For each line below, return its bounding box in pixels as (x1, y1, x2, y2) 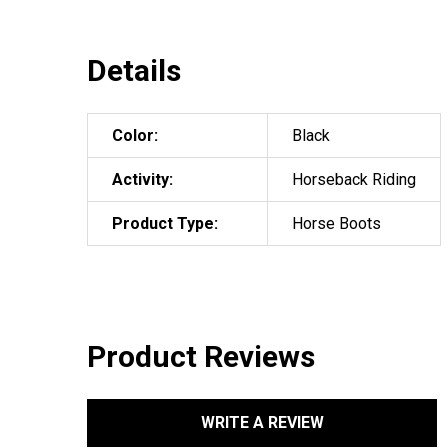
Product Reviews (87, 338, 315, 374)
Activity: (112, 169, 173, 189)
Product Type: (112, 213, 218, 233)
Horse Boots (292, 213, 381, 233)
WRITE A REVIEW (200, 412, 324, 432)
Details (87, 52, 181, 88)
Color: (112, 125, 158, 145)
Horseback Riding (292, 169, 416, 189)
